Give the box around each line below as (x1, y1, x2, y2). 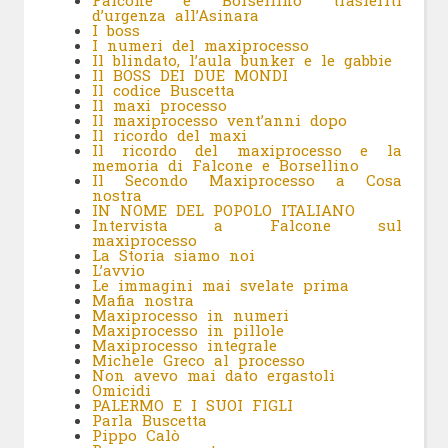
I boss (91, 20, 140, 41)
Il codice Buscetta (91, 80, 235, 101)
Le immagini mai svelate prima (91, 275, 349, 296)
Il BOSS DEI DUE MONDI (91, 65, 288, 86)
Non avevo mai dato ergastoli (91, 365, 335, 386)
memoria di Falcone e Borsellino (91, 155, 359, 176)
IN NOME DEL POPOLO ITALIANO (91, 200, 355, 221)
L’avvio (91, 260, 145, 281)
